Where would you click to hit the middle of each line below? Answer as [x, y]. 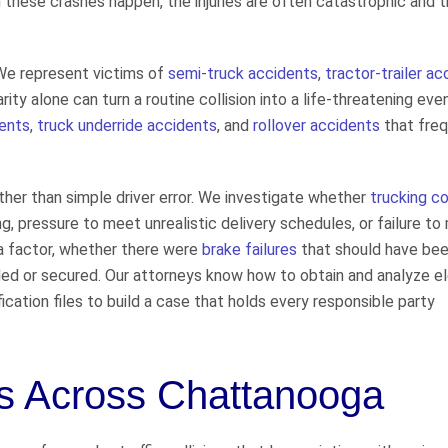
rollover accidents [316, 126]
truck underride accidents [127, 126]
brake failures [249, 250]
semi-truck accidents [243, 74]
